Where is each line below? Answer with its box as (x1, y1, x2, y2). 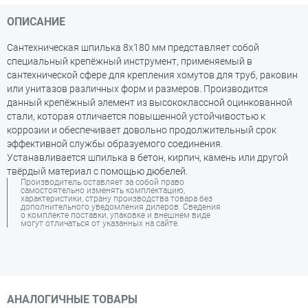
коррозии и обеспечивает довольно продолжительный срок (7, 124, 276, 135)
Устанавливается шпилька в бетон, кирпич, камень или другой (7, 152, 288, 163)
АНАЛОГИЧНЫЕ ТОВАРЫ (7, 293, 137, 306)
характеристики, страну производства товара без (21, 194, 212, 203)
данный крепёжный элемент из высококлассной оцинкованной (7, 97, 292, 108)
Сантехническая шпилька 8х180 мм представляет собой (7, 42, 259, 53)
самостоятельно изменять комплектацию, (21, 186, 185, 195)
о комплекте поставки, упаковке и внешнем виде (21, 210, 210, 220)
